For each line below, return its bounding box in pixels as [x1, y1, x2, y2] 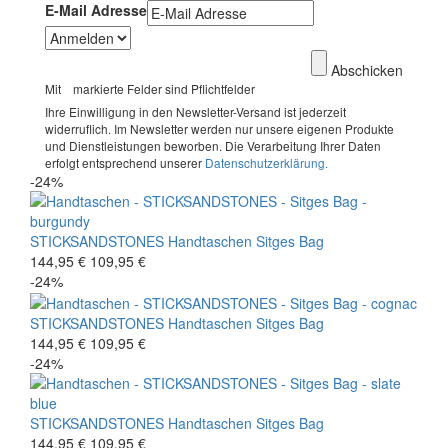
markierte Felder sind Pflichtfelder [64, 79, 255, 97]
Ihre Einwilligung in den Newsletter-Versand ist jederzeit [45, 102, 346, 120]
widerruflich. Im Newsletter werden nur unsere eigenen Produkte [45, 119, 394, 137]
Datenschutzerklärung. [205, 153, 328, 171]
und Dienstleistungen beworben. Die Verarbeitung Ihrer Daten [45, 136, 381, 154]
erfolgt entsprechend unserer [45, 153, 205, 171]
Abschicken [331, 59, 403, 80]
